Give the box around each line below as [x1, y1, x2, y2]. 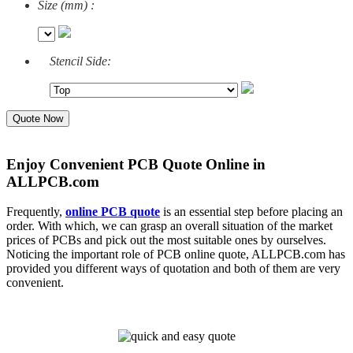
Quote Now [13, 112, 63, 124]
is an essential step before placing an [163, 205, 343, 219]
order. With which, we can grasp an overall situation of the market [6, 219, 333, 233]
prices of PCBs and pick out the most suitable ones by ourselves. [6, 233, 326, 247]
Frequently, [6, 205, 65, 219]
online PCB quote [65, 205, 160, 219]
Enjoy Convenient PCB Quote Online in [6, 155, 266, 173]
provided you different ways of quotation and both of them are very [6, 262, 340, 276]
